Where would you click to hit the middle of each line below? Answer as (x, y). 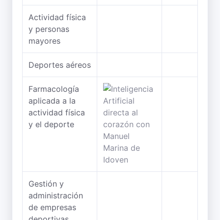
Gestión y (46, 184)
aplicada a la (52, 101)
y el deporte (51, 124)
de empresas (52, 207)
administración (56, 195)
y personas (49, 29)
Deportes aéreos (60, 65)
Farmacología (54, 89)
